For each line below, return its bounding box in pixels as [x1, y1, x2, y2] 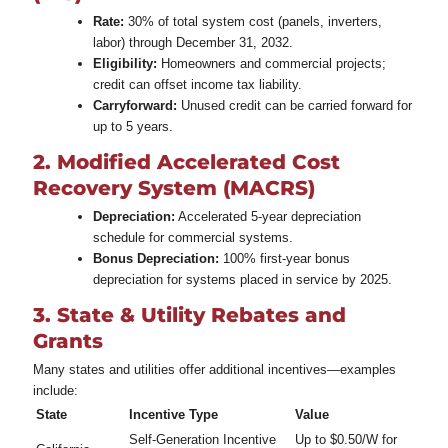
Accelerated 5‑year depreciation [174, 208, 361, 224]
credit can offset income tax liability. [92, 76, 302, 92]
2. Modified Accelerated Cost [32, 149, 340, 174]
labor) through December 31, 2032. [92, 34, 293, 50]
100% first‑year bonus [218, 250, 350, 266]
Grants [32, 328, 103, 353]
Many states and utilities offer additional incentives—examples [32, 361, 396, 377]
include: [32, 382, 78, 398]
